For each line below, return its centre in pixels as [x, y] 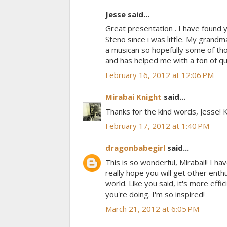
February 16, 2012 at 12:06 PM [160, 75]
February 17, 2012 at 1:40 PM [157, 126]
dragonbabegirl [135, 148]
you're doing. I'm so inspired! [155, 194]
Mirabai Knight [134, 97]
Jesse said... [127, 14]
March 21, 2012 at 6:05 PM [152, 209]
